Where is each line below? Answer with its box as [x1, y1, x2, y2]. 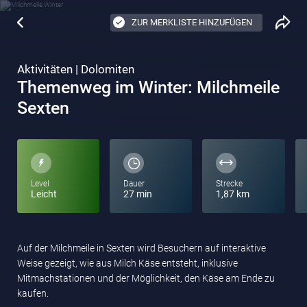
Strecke [216, 179, 243, 188]
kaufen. [17, 288, 49, 299]
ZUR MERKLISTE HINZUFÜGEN [132, 17, 252, 27]
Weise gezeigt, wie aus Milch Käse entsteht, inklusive [17, 258, 238, 269]
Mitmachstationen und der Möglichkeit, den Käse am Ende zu [17, 273, 275, 284]
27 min [123, 188, 153, 199]
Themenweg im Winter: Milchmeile [17, 77, 280, 97]
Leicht [31, 188, 57, 199]
